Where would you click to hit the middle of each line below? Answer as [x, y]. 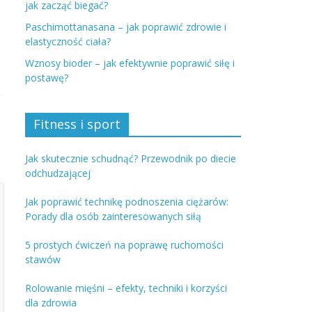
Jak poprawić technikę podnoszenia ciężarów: [127, 202]
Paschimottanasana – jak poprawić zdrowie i [126, 27]
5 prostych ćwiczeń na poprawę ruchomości [124, 245]
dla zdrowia [51, 303]
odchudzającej [58, 173]
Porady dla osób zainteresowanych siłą [113, 216]
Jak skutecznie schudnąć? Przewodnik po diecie [131, 158]
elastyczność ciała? [68, 41]
